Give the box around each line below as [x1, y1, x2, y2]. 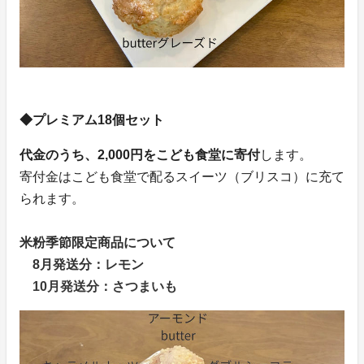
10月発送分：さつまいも [19, 279, 177, 293]
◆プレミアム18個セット [19, 112, 164, 127]
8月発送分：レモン [19, 257, 144, 271]
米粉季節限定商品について [19, 235, 175, 249]
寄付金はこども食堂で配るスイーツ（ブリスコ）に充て [19, 169, 344, 184]
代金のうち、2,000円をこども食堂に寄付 [19, 147, 260, 162]
